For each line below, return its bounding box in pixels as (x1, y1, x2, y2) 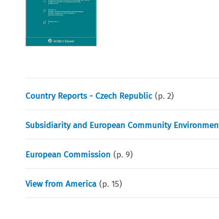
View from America (25, 178, 97, 189)
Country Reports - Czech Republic (25, 90, 153, 101)
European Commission (25, 149, 111, 160)
